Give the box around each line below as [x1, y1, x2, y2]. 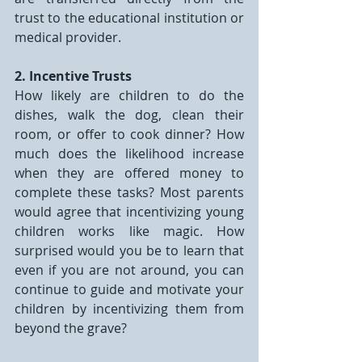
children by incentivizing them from [15, 300, 244, 318]
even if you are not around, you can [15, 261, 244, 279]
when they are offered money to [15, 164, 244, 182]
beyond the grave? [15, 319, 127, 337]
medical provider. [15, 28, 121, 46]
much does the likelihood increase [15, 145, 244, 162]
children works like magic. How [15, 222, 244, 240]
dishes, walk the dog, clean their [15, 106, 244, 124]
